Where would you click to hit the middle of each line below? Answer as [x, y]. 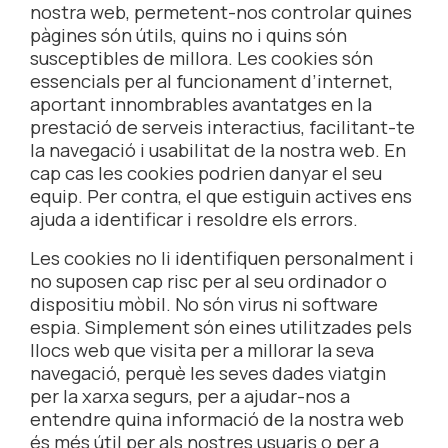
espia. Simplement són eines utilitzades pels [221, 327]
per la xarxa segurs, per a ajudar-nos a [190, 396]
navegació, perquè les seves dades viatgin [208, 373]
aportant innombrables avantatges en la [201, 104]
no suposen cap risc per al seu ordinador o [208, 281]
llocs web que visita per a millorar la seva [202, 350]
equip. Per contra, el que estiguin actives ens [221, 196]
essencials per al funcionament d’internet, [211, 81]
